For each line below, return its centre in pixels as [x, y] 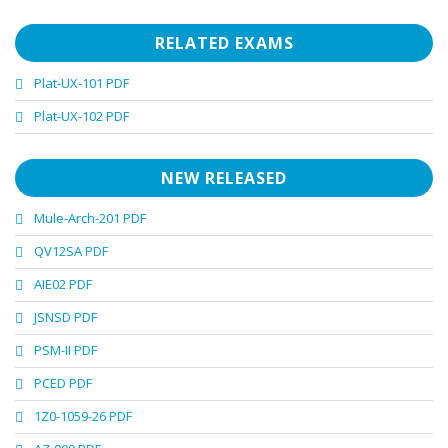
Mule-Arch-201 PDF [90, 218]
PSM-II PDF [65, 350]
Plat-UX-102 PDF [81, 116]
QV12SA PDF [71, 251]
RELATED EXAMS [224, 43]
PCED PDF [63, 383]
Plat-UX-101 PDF [81, 83]
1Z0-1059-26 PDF [83, 416]
